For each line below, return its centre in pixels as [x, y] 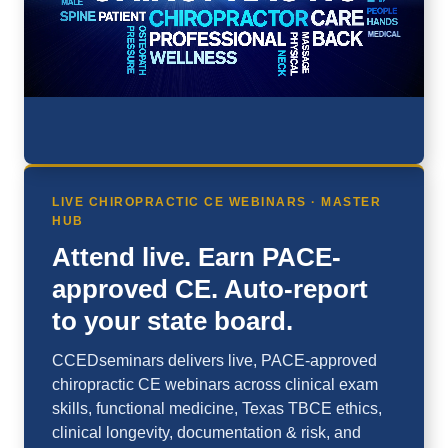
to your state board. [172, 321]
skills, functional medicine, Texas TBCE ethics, [217, 409]
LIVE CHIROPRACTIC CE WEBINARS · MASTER [216, 202]
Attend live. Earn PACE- [196, 257]
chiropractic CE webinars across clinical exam [215, 385]
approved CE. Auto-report [210, 289]
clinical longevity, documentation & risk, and [206, 433]
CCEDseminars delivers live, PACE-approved [214, 361]
